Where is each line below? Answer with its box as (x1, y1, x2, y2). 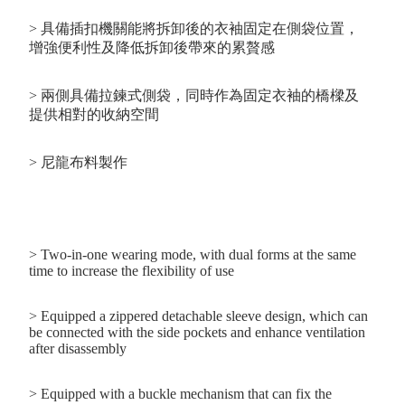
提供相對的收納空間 (29, 107, 159, 123)
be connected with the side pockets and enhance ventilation (29, 325, 365, 341)
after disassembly (29, 341, 127, 357)
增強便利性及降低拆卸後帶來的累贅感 (29, 40, 275, 56)
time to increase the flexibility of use (29, 263, 234, 279)
